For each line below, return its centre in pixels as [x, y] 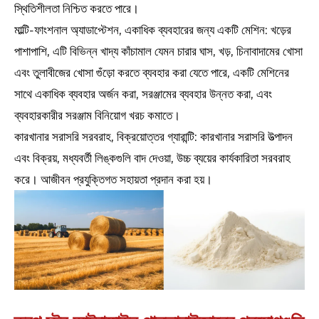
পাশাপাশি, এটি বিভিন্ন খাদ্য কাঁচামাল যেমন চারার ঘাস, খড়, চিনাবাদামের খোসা [158, 52]
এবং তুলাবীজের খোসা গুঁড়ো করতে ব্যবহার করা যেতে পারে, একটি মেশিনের [152, 73]
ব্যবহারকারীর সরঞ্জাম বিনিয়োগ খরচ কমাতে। [97, 116]
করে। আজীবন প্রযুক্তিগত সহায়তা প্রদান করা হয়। [113, 180]
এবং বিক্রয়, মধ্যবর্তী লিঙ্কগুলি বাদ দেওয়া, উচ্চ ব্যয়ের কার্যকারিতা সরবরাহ [152, 158]
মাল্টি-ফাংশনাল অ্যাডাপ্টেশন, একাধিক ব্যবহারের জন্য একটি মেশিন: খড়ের [153, 30]
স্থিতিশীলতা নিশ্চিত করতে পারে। [77, 9]
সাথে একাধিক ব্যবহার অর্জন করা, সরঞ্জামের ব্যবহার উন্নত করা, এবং [143, 94]
